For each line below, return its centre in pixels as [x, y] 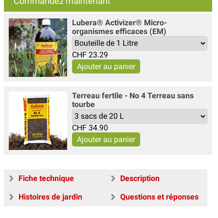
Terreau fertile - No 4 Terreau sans [133, 95]
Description [140, 178]
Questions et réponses [159, 197]
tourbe [83, 104]
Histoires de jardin [50, 197]
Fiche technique [46, 178]
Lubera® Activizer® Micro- [119, 22]
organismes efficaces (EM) [119, 31]
